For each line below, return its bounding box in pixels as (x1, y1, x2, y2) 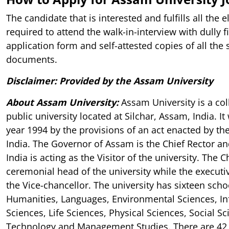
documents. (6, 53, 57, 65)
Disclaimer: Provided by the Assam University (6, 74, 213, 87)
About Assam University (6, 96, 116, 108)
